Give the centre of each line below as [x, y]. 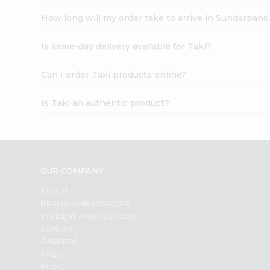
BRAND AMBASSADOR [85, 203]
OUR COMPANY [72, 170]
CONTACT [60, 228]
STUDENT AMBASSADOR [89, 216]
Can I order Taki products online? [114, 74]
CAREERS [59, 241]
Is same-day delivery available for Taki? [126, 46]
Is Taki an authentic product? [105, 103]
